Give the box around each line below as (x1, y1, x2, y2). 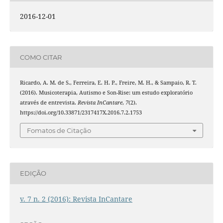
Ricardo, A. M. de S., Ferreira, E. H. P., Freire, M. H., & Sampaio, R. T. (19, 79, 197, 87)
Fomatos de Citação (27, 126, 91, 134)
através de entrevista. (19, 99, 78, 107)
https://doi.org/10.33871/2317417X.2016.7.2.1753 (19, 109, 142, 116)
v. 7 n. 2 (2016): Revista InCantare (19, 194, 132, 204)
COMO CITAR (19, 53, 62, 61)
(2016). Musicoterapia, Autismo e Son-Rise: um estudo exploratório (19, 89, 193, 97)
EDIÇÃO (19, 169, 46, 178)
